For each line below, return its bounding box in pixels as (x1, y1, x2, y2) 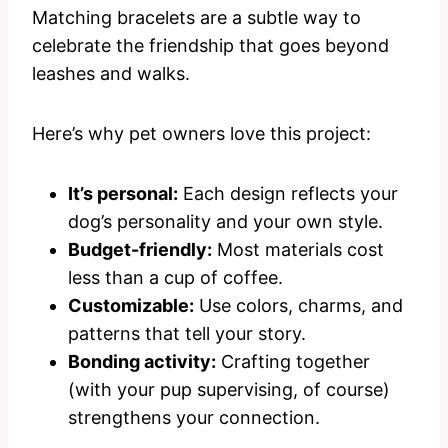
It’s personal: (68, 183, 178, 205)
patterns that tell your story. (68, 323, 306, 345)
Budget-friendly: (68, 239, 212, 261)
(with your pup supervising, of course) (68, 379, 390, 401)
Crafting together (216, 351, 370, 373)
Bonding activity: (68, 351, 216, 373)
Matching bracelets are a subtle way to (32, 7, 361, 29)
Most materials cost (212, 239, 384, 261)
